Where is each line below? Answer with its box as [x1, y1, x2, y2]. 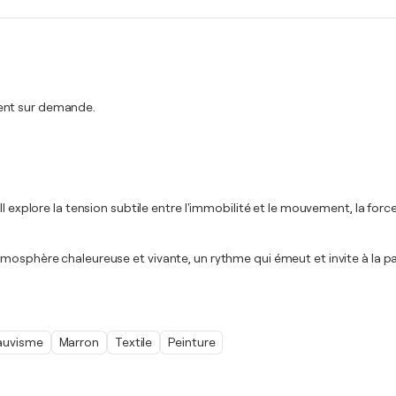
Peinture [168, 335, 216, 349]
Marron [58, 335, 99, 349]
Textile [114, 335, 153, 349]
